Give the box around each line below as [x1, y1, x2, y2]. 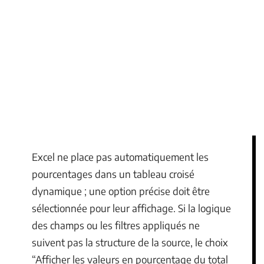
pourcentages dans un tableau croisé [32, 167, 194, 180]
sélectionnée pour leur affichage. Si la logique [32, 202, 231, 214]
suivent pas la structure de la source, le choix [32, 236, 228, 249]
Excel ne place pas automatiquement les [32, 150, 209, 163]
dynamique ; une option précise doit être [32, 184, 210, 197]
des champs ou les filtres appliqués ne [32, 219, 200, 232]
